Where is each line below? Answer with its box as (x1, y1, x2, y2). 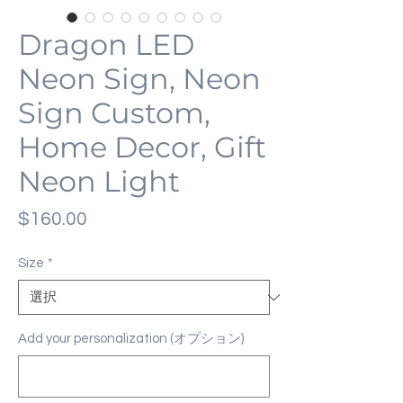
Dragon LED (18, 27, 194, 63)
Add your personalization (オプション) (18, 332, 244, 346)
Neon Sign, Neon (18, 61, 261, 97)
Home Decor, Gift (18, 130, 266, 166)
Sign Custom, (18, 95, 210, 131)
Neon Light (18, 164, 180, 200)
